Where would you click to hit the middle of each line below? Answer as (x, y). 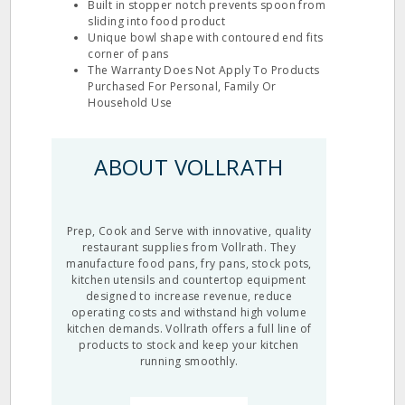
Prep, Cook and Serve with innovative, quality (189, 231)
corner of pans (128, 54)
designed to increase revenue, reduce (189, 296)
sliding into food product (157, 21)
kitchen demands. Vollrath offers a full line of (189, 329)
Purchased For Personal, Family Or (182, 86)
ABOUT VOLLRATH (189, 167)
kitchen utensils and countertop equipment (189, 280)
